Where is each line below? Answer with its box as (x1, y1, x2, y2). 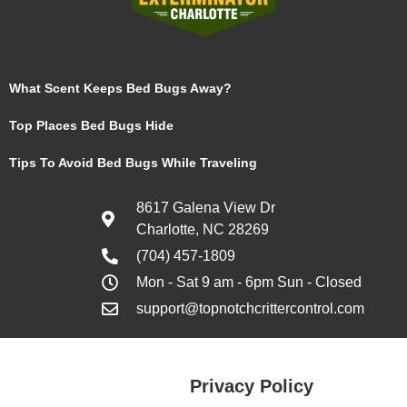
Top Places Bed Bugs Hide (9, 118, 174, 133)
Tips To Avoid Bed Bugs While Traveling (9, 155, 257, 170)
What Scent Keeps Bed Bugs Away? (9, 81, 232, 95)
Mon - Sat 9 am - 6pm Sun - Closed (135, 274, 362, 290)
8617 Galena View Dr (135, 200, 275, 215)
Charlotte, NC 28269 (135, 222, 269, 237)
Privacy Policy (189, 376, 313, 396)
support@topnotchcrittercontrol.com (135, 301, 364, 316)
